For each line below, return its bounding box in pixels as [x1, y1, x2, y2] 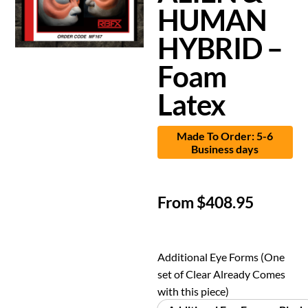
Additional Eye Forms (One [157, 250, 285, 263]
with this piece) [157, 284, 230, 298]
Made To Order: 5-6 [177, 129, 274, 142]
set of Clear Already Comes [157, 267, 286, 280]
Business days [191, 142, 259, 155]
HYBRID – [157, 30, 283, 65]
